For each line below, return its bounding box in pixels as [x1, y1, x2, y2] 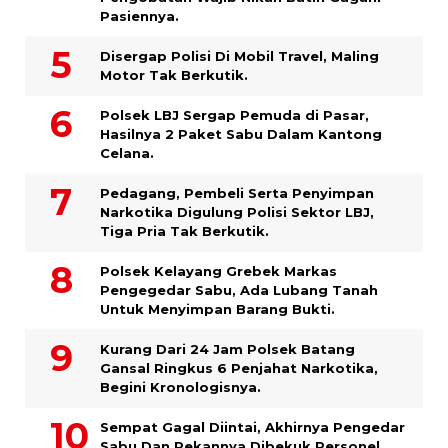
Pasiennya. [100, 7, 179, 24]
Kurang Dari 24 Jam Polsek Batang [100, 340, 355, 357]
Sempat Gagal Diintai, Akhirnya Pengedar [100, 418, 405, 435]
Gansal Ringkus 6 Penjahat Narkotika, [100, 359, 378, 376]
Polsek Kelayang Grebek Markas [100, 262, 337, 279]
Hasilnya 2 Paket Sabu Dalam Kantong [100, 125, 382, 142]
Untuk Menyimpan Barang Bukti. [100, 300, 335, 317]
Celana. [100, 144, 154, 161]
